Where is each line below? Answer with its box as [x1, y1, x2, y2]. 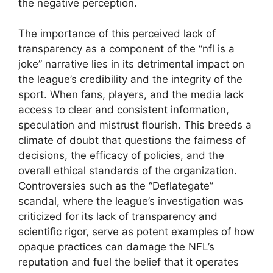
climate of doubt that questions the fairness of [18, 134, 246, 147]
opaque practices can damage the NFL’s [18, 241, 214, 253]
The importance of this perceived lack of [18, 27, 216, 40]
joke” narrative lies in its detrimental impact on [18, 58, 244, 71]
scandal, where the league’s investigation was [18, 195, 243, 208]
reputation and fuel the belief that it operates [18, 256, 239, 269]
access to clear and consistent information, [18, 104, 229, 116]
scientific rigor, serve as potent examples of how [18, 225, 255, 238]
